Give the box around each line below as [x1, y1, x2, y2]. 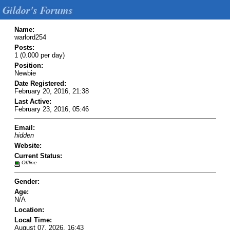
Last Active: [14, 97, 51, 105]
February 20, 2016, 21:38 [14, 87, 89, 95]
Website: [14, 141, 42, 149]
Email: [14, 123, 35, 131]
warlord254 [14, 33, 46, 41]
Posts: [14, 43, 34, 51]
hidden [14, 131, 34, 139]
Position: [14, 61, 43, 69]
